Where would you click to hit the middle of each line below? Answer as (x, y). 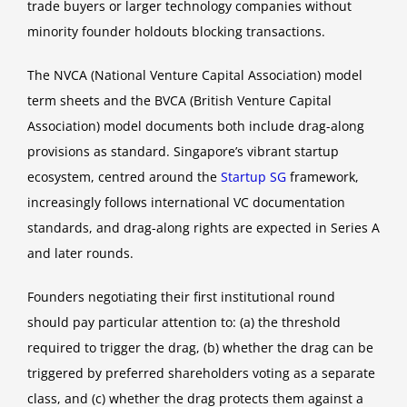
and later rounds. (80, 253)
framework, (323, 177)
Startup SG (253, 177)
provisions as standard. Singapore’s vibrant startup (183, 152)
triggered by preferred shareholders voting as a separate (201, 373)
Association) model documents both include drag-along (196, 126)
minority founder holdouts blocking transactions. (176, 32)
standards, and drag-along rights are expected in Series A (203, 228)
